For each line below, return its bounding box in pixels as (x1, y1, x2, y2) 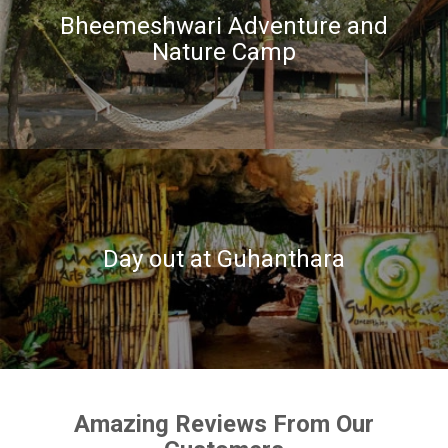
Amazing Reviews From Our (74, 410, 374, 438)
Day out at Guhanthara (103, 245, 345, 273)
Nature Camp (152, 38, 296, 66)
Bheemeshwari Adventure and (60, 12, 388, 40)
